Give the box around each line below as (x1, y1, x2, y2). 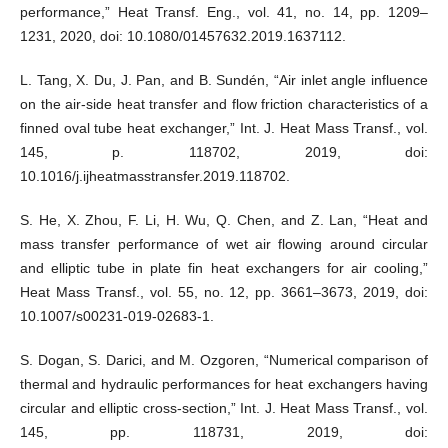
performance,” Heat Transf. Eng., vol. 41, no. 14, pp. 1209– (19, 3, 429, 20)
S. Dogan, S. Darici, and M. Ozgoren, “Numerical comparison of (19, 351, 429, 368)
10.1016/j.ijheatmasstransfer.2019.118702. (19, 167, 290, 184)
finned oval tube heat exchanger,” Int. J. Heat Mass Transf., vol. (19, 119, 429, 136)
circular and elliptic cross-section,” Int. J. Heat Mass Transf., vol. (19, 399, 429, 416)
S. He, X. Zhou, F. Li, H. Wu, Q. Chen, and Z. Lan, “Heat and (19, 211, 429, 228)
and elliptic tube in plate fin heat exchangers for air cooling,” (19, 259, 429, 276)
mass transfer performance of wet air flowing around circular (19, 235, 429, 252)
